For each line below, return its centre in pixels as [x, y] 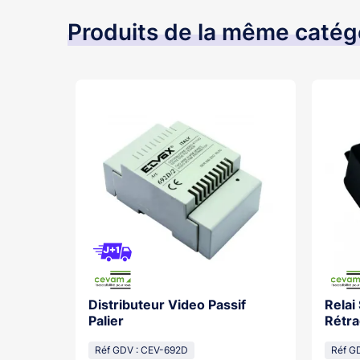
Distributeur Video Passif [167, 305]
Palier [106, 321]
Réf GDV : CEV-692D [141, 350]
